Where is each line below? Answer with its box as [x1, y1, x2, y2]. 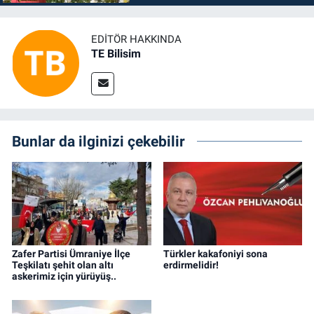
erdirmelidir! [163, 259, 219, 271]
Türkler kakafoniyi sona [163, 248, 268, 260]
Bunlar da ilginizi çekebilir [12, 132, 185, 151]
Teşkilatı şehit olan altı [12, 259, 114, 271]
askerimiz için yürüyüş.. [12, 271, 116, 282]
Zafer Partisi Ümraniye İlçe [12, 248, 130, 260]
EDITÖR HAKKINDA [91, 32, 182, 46]
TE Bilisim [91, 46, 141, 60]
